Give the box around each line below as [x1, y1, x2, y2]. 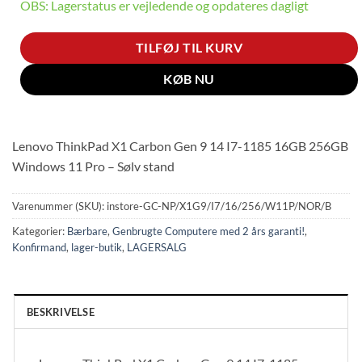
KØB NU [163, 71, 215, 86]
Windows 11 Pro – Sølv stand [12, 158, 175, 175]
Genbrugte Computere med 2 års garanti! [112, 225, 305, 238]
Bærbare [67, 225, 107, 238]
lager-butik [71, 241, 122, 255]
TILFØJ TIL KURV [136, 40, 242, 55]
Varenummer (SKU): [12, 200, 107, 213]
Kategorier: [12, 225, 67, 238]
